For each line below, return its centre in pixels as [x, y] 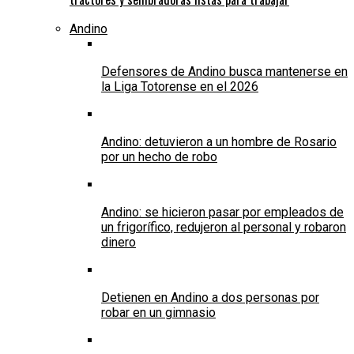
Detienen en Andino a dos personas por [210, 298]
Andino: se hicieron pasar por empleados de [222, 213]
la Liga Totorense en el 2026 [180, 87]
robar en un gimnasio [158, 313]
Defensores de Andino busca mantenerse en [224, 72]
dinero [119, 243]
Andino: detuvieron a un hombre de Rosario [219, 142]
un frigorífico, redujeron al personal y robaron [224, 228]
